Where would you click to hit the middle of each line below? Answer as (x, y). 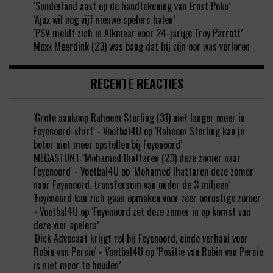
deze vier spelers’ (66, 225)
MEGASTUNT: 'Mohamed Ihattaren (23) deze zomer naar (137, 158)
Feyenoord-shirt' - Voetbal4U (87, 131)
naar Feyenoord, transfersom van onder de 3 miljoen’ (132, 185)
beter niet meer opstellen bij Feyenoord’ (108, 145)
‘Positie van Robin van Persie (210, 252)
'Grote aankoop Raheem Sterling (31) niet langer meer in (139, 118)
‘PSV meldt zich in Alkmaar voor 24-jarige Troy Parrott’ (138, 33)
